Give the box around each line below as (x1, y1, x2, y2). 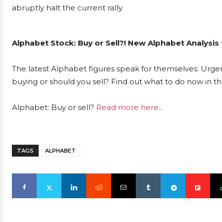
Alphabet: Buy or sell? (12, 103, 96, 112)
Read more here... (96, 103, 163, 112)
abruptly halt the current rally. (12, 3, 123, 13)
